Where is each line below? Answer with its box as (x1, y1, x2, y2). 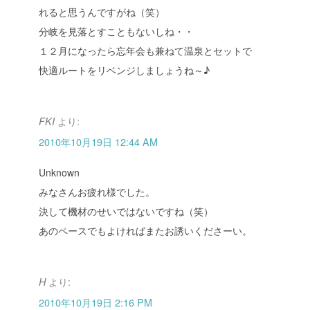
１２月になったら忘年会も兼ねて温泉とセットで (39, 44, 252, 58)
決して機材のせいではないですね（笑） (39, 204, 213, 219)
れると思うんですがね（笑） (39, 5, 165, 19)
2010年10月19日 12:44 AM (39, 134, 158, 149)
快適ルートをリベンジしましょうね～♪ (39, 63, 210, 77)
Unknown (39, 165, 80, 180)
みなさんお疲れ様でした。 (39, 185, 155, 199)
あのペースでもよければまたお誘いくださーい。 (39, 224, 252, 238)
